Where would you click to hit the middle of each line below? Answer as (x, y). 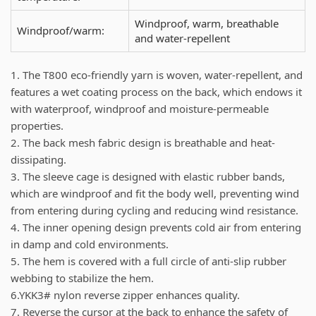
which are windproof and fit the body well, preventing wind (155, 193)
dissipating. (38, 159)
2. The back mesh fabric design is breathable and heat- (143, 142)
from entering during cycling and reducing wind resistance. (154, 210)
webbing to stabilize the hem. (82, 278)
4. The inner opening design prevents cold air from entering (156, 227)
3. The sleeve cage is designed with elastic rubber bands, (148, 176)
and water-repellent (182, 38)
